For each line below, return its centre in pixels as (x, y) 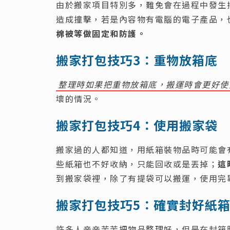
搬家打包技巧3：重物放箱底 (137, 60)
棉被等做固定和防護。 (101, 33)
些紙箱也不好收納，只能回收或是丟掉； (137, 164)
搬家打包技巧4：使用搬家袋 (137, 125)
